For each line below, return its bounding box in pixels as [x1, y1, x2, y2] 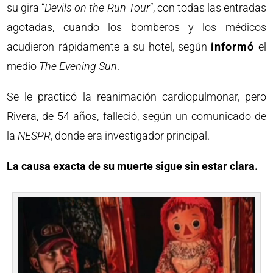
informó [211, 40, 255, 53]
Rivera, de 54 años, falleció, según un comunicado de [7, 110, 266, 122]
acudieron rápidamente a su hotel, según [7, 40, 211, 53]
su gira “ [7, 1, 45, 14]
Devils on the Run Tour [44, 1, 150, 14]
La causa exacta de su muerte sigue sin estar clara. [7, 160, 258, 172]
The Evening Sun [39, 60, 118, 73]
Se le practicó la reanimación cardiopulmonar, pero [7, 90, 266, 103]
